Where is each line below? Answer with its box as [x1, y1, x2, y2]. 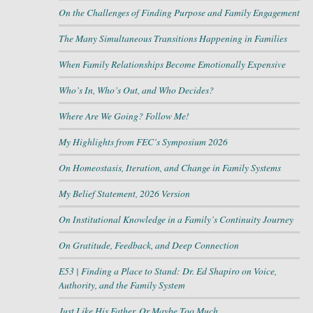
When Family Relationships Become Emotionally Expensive [58, 57, 286, 71]
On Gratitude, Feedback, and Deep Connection [58, 238, 239, 252]
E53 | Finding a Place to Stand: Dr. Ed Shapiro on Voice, [58, 264, 277, 278]
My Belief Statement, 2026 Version [58, 187, 190, 201]
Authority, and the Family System [58, 278, 185, 292]
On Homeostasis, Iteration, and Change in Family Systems [58, 161, 281, 175]
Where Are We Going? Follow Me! [58, 109, 189, 123]
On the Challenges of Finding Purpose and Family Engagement [58, 6, 300, 20]
